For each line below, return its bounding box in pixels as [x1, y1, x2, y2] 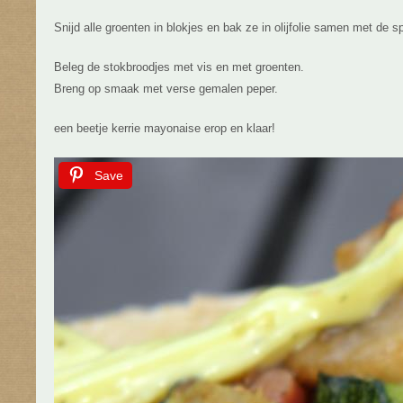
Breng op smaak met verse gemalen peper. [54, 82, 278, 95]
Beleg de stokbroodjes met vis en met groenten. [54, 60, 304, 74]
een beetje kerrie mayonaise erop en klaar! [54, 121, 275, 135]
